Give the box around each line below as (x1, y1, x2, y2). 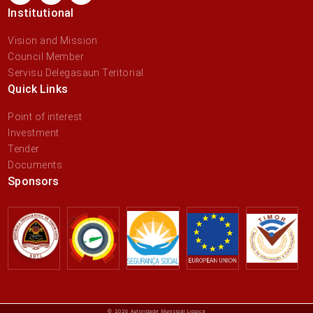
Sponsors (8, 175, 59, 188)
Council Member (8, 51, 85, 62)
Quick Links (8, 82, 68, 96)
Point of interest (8, 111, 82, 122)
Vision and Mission (8, 35, 98, 46)
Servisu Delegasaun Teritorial (8, 67, 144, 78)
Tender (8, 143, 40, 154)
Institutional (8, 6, 74, 20)
